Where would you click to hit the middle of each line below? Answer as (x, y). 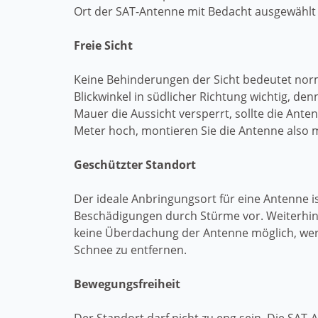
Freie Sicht (103, 45)
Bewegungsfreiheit (127, 284)
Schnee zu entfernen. (130, 250)
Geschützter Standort (135, 165)
